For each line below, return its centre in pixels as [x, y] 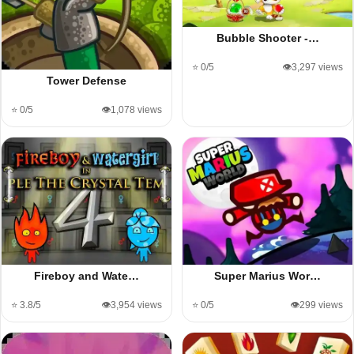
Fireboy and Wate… [87, 275]
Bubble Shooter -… [267, 38]
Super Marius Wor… [267, 275]
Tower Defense [87, 80]
